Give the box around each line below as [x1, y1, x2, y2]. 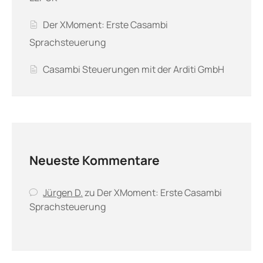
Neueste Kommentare [29, 151, 160, 169]
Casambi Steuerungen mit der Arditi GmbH [43, 63, 225, 76]
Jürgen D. [43, 186, 83, 200]
